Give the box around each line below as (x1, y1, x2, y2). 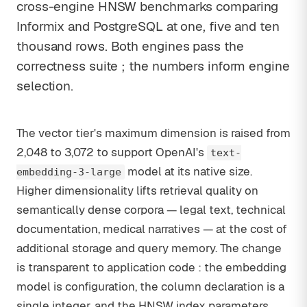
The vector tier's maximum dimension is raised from (16, 125, 291, 140)
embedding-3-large (16, 166, 121, 178)
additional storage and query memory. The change (16, 241, 282, 256)
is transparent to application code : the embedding (16, 260, 286, 275)
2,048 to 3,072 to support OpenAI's (16, 145, 207, 160)
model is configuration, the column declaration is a (16, 279, 284, 294)
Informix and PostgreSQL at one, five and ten (16, 18, 280, 35)
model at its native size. (125, 164, 253, 179)
